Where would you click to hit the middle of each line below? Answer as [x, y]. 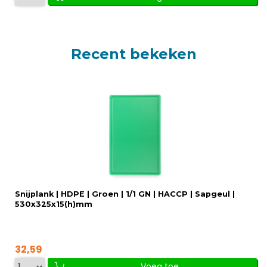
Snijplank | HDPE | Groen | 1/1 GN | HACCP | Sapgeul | [125, 194]
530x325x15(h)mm [54, 204]
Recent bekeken [133, 54]
